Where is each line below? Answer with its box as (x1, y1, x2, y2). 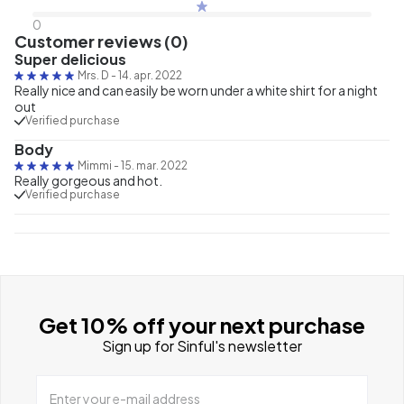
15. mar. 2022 (121, 158, 188, 172)
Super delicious (14, 49, 126, 69)
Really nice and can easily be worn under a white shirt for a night (14, 81, 378, 98)
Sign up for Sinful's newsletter (102, 335, 302, 355)
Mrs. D (78, 68, 109, 82)
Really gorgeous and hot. (14, 171, 162, 188)
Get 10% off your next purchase (39, 310, 365, 338)
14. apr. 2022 (118, 68, 182, 82)
